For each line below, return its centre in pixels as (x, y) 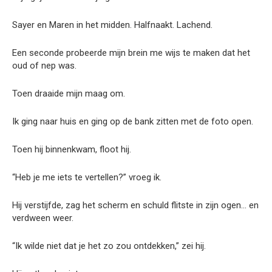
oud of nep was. (44, 65)
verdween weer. (43, 218)
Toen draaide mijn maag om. (69, 93)
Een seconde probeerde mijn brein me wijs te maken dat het (131, 53)
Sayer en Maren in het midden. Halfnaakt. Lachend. (112, 25)
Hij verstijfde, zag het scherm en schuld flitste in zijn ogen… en (135, 205)
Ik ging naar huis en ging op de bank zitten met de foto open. (133, 121)
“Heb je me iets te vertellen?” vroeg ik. (87, 177)
